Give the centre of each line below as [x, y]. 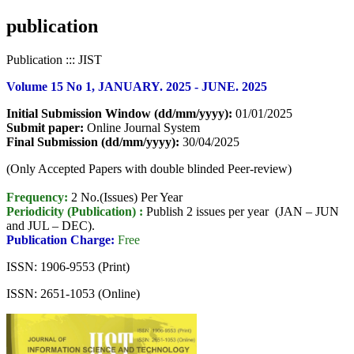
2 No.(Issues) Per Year [127, 197]
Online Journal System [143, 127]
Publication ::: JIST [54, 59]
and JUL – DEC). [51, 225]
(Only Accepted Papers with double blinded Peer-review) [149, 168]
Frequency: [37, 197]
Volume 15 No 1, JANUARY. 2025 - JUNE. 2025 [137, 86]
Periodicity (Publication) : [75, 211]
